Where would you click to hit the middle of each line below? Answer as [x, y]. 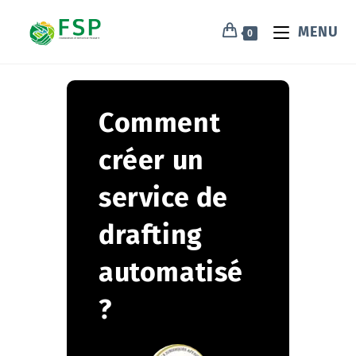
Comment [160, 123]
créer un [151, 160]
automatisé [171, 272]
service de [163, 197]
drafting [151, 235]
